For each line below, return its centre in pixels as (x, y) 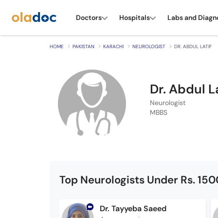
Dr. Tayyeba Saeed (133, 209)
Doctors (89, 17)
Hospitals (135, 17)
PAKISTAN (83, 46)
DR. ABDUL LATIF (193, 46)
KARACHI (113, 46)
